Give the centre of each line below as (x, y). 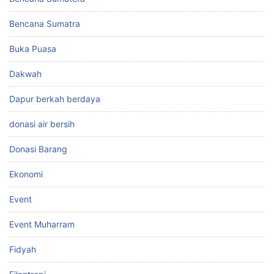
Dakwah (25, 73)
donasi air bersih (42, 124)
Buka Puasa (33, 48)
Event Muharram (42, 224)
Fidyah (23, 249)
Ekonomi (26, 174)
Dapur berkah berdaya (55, 98)
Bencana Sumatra (45, 23)
